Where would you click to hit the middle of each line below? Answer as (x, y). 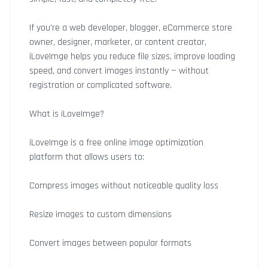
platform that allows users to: (87, 157)
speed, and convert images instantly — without (119, 71)
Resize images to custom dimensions (100, 214)
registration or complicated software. (100, 85)
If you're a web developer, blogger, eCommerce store (131, 28)
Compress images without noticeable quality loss (124, 186)
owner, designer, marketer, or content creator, (118, 42)
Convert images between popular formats (110, 243)
